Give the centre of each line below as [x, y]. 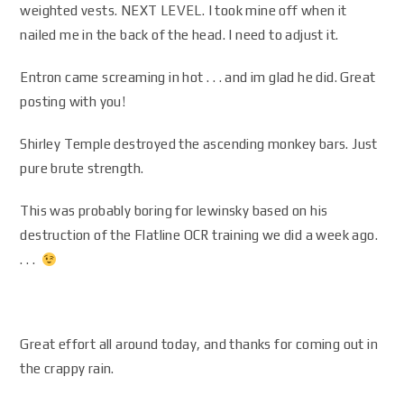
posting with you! [73, 101]
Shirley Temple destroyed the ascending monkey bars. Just [199, 144]
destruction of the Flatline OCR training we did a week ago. [199, 235]
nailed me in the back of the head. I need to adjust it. [179, 35]
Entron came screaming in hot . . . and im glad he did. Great [198, 77]
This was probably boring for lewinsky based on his [174, 211]
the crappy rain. [67, 368]
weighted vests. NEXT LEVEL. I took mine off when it [184, 10]
